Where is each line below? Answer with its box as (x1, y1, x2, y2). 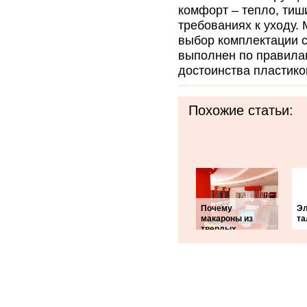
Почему (201, 204, 232, 213)
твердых (201, 224, 236, 234)
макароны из (201, 214, 253, 223)
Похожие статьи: (188, 103, 293, 118)
